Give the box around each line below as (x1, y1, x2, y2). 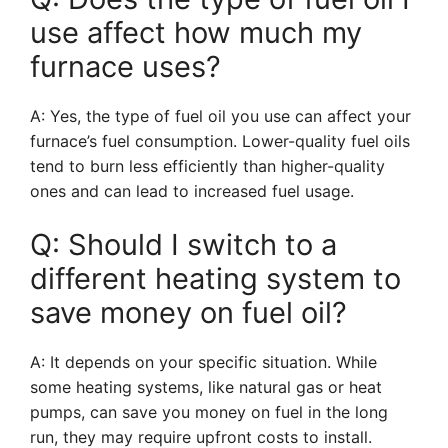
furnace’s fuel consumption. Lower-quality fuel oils (30, 131, 410, 151)
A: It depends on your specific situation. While (30, 352, 377, 372)
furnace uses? (30, 49, 221, 84)
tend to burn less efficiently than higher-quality (30, 156, 385, 176)
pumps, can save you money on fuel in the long (30, 402, 388, 422)
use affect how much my (30, 15, 362, 50)
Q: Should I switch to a (30, 227, 337, 262)
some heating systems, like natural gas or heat (30, 377, 382, 397)
